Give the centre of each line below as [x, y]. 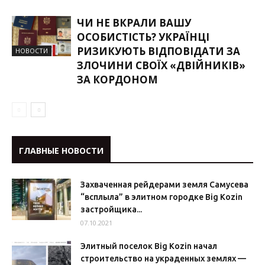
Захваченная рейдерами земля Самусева [164, 184]
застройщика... [111, 209]
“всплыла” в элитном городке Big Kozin [161, 197]
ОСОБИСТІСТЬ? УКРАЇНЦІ [143, 37]
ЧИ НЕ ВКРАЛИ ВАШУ [134, 22]
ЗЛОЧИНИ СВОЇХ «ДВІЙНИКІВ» [161, 65]
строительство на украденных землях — [163, 258]
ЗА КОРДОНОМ [117, 79]
